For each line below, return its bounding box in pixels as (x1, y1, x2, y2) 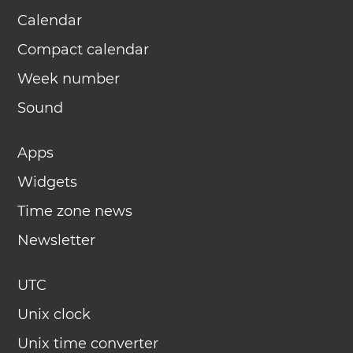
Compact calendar (17, 41, 150, 58)
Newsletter (17, 232, 96, 249)
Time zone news (17, 203, 133, 220)
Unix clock (17, 306, 91, 323)
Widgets (17, 173, 78, 191)
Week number (17, 70, 121, 87)
